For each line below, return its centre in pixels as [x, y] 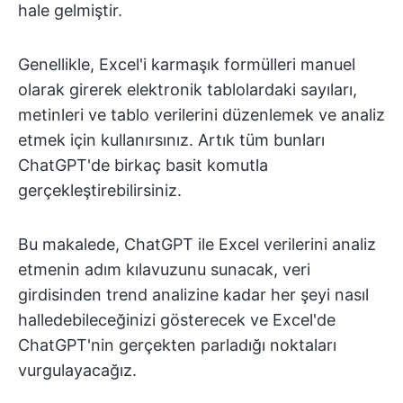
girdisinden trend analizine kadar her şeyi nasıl [193, 295]
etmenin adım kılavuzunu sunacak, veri [164, 269]
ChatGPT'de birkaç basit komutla [143, 165]
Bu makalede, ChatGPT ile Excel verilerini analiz [197, 244]
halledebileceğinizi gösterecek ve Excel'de [177, 320]
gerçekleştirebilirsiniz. [100, 190]
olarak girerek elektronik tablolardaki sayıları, [188, 90]
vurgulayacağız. [77, 370]
